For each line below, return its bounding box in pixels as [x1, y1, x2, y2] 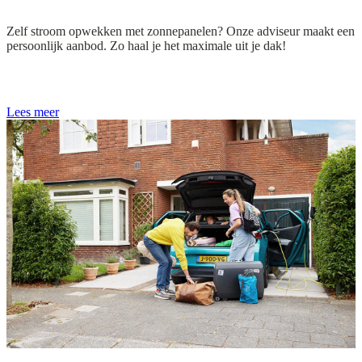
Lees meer [6, 104, 59, 119]
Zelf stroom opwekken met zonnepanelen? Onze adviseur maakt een [6, 23, 355, 38]
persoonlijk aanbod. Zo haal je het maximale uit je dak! [6, 38, 286, 53]
